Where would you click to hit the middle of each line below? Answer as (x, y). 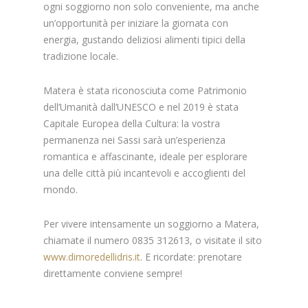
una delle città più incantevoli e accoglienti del (145, 173)
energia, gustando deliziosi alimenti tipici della (145, 39)
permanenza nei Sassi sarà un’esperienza (135, 140)
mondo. (61, 189)
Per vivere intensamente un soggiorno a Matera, (152, 223)
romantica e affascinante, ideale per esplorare (146, 156)
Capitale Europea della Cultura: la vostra (132, 123)
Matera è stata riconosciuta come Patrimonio (145, 90)
